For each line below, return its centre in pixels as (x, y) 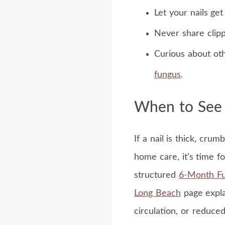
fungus (167, 75)
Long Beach (157, 193)
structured (156, 175)
